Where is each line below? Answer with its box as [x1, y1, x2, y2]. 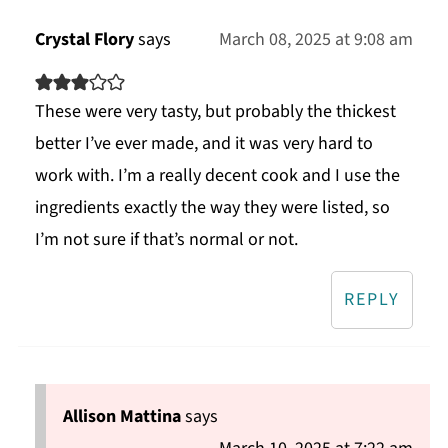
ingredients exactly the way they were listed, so [34, 195, 390, 221]
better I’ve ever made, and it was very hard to [34, 131, 373, 157]
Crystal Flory [34, 27, 134, 53]
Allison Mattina [62, 404, 181, 430]
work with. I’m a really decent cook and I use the [34, 163, 400, 189]
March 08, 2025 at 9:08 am [219, 27, 414, 53]
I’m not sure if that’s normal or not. [34, 227, 298, 253]
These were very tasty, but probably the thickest [34, 99, 396, 125]
